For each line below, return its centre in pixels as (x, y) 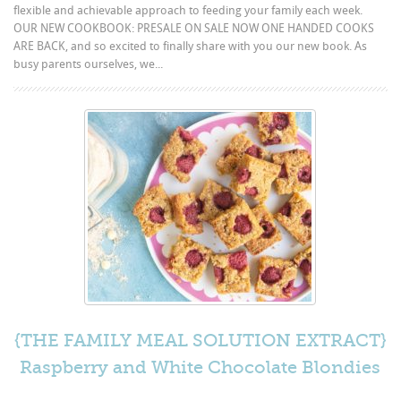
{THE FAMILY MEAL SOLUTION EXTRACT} (200, 340)
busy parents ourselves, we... (89, 64)
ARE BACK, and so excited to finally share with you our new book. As (191, 46)
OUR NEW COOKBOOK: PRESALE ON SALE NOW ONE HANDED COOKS (194, 28)
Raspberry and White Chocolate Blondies (200, 367)
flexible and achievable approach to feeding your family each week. (188, 10)
